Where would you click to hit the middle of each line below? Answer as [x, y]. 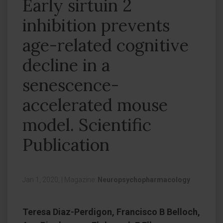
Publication [66, 145]
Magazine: [81, 180]
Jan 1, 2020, [42, 180]
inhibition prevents [96, 25]
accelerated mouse [95, 105]
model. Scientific [87, 125]
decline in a [66, 65]
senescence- [71, 85]
